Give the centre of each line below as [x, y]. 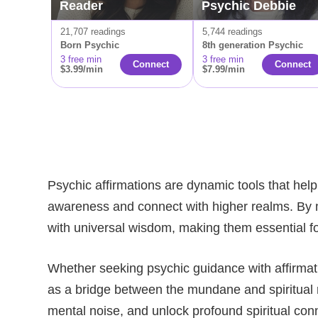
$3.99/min [82, 69]
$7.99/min [224, 69]
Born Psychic [90, 45]
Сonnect [293, 64]
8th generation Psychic [253, 45]
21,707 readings [93, 32]
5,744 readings [232, 32]
